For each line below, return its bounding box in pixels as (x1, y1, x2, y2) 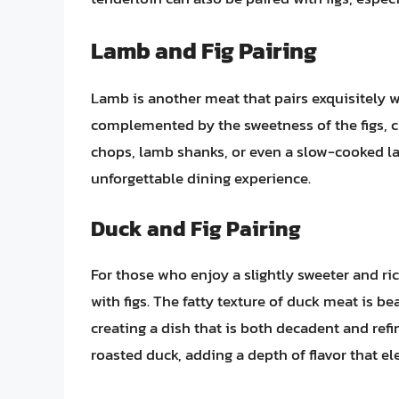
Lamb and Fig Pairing (91, 32, 317, 68)
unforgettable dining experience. (91, 166, 311, 190)
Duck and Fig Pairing (91, 213, 301, 245)
